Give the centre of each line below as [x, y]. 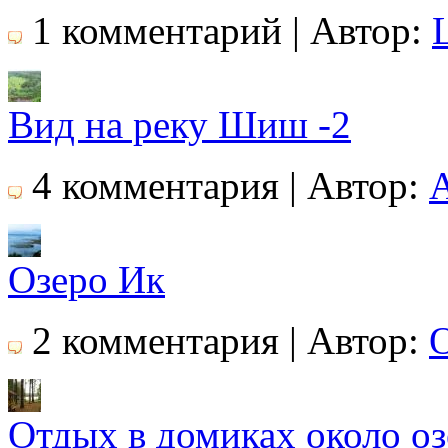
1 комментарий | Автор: [227, 30]
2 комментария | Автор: [225, 340]
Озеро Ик [86, 279]
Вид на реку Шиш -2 [179, 124]
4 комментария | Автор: [225, 185]
